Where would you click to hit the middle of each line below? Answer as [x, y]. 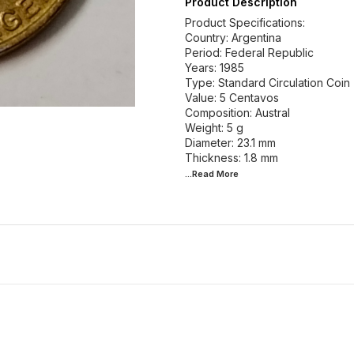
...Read [201, 174]
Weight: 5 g [214, 128]
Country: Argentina [233, 38]
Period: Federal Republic [249, 53]
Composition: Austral [237, 113]
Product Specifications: [245, 23]
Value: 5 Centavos [232, 98]
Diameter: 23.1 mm [230, 143]
